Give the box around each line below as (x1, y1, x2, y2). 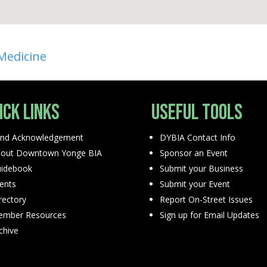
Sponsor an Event (159, 147, 228, 159)
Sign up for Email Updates (159, 209, 259, 221)
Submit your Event (159, 178, 230, 190)
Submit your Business (159, 162, 243, 174)
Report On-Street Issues (159, 193, 253, 205)
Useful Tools (151, 100, 243, 126)
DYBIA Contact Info (159, 131, 235, 143)
